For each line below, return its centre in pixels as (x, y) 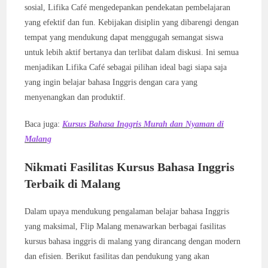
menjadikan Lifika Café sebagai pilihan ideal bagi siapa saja (126, 67)
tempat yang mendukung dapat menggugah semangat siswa (124, 37)
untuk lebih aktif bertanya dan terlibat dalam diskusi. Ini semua (132, 52)
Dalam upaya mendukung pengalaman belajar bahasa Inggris (127, 211)
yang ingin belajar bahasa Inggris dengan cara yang (111, 82)
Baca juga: (44, 124)
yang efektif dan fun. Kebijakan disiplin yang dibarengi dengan (132, 22)
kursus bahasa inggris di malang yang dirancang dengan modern (133, 241)
